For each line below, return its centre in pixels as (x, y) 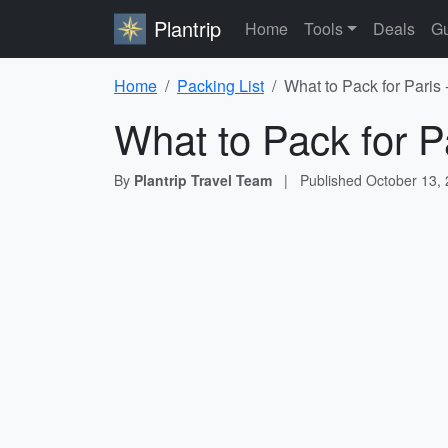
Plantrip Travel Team (203, 180)
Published (333, 180)
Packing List (220, 85)
